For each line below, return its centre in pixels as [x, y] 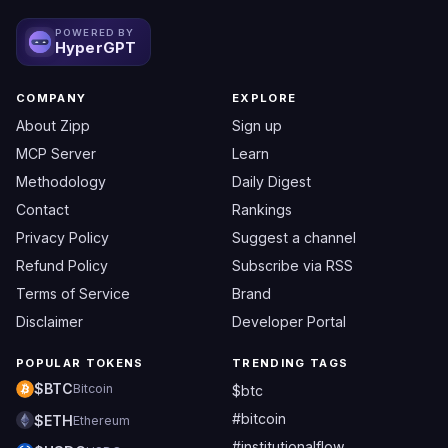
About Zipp [53, 125]
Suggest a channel [294, 237]
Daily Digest [271, 181]
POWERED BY [95, 32]
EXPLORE [264, 98]
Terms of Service [73, 293]
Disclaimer [49, 321]
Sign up [257, 125]
